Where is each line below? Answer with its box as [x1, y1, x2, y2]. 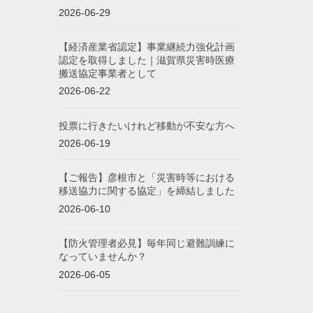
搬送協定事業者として [58, 67, 156, 79]
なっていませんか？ [58, 251, 147, 263]
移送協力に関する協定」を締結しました [58, 185, 235, 197]
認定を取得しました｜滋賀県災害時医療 [58, 54, 235, 66]
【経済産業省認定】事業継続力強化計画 [58, 41, 235, 52]
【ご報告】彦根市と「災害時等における [58, 172, 235, 184]
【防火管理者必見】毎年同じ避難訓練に [58, 238, 235, 249]
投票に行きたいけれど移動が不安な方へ [58, 119, 235, 131]
